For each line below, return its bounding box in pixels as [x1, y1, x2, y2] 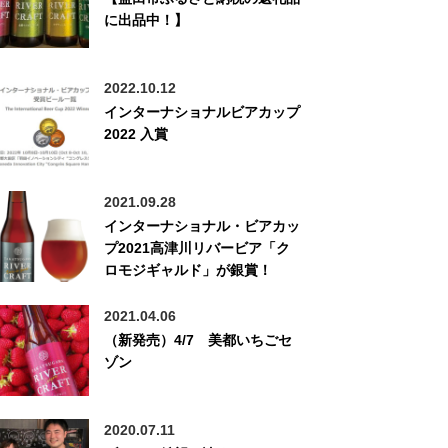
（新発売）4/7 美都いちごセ [104, 332, 293, 348]
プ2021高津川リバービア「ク [104, 240, 291, 256]
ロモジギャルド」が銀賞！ [104, 262, 273, 278]
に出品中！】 [104, 12, 189, 28]
